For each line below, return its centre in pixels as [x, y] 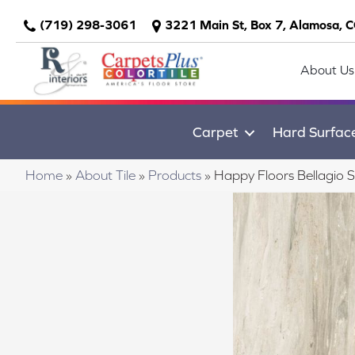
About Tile [105, 175]
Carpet [216, 132]
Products [175, 175]
